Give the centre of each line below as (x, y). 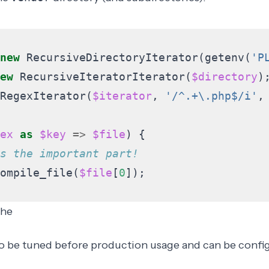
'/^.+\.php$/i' (211, 96)
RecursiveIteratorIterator (102, 77)
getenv (224, 57)
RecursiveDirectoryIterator (112, 57)
